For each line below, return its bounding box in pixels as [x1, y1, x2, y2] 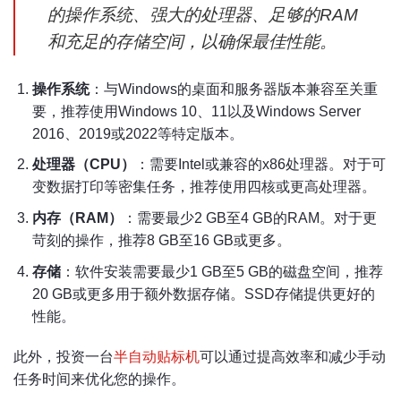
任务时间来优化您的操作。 [13, 371, 185, 388]
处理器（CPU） [31, 157, 135, 173]
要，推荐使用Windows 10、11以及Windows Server [31, 103, 361, 119]
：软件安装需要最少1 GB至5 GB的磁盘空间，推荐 [60, 263, 383, 279]
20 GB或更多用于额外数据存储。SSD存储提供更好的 [31, 286, 375, 302]
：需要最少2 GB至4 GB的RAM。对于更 [122, 210, 377, 226]
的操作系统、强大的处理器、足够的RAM [47, 4, 358, 24]
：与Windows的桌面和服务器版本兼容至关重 [89, 81, 378, 97]
